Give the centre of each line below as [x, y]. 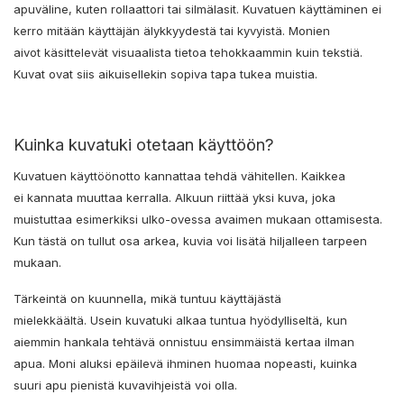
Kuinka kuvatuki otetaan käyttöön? [146, 144]
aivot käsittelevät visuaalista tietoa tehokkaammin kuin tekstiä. [188, 52]
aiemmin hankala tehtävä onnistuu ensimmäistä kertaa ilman [184, 341]
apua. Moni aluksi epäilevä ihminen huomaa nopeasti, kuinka [185, 363]
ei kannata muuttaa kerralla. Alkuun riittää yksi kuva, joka [174, 197]
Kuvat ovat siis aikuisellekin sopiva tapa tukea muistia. [167, 73]
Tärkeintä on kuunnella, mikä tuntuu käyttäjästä [147, 298]
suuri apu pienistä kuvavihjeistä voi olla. [127, 385]
